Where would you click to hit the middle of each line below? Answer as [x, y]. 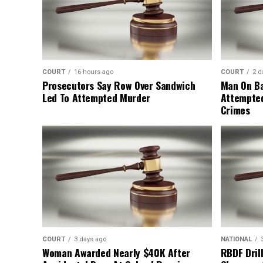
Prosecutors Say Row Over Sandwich [119, 85]
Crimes [235, 110]
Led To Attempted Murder [96, 98]
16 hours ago [94, 72]
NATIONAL [236, 240]
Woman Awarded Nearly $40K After [117, 253]
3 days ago [90, 240]
